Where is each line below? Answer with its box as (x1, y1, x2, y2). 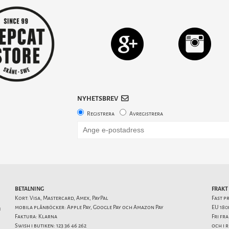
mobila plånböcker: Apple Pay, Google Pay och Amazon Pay (15, 203, 164, 212)
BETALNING (15, 185, 44, 193)
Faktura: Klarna (15, 213, 57, 221)
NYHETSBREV (77, 94, 118, 103)
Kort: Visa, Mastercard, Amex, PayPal (15, 194, 108, 202)
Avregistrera (129, 110, 163, 118)
